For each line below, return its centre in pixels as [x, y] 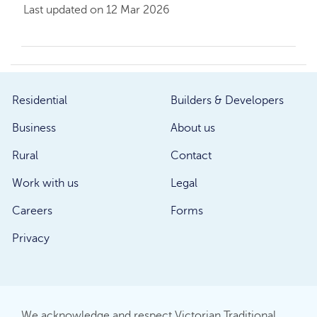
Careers [32, 211]
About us [193, 128]
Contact [191, 156]
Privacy [31, 239]
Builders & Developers [227, 101]
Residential [40, 101]
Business [34, 128]
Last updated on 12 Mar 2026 [97, 10]
